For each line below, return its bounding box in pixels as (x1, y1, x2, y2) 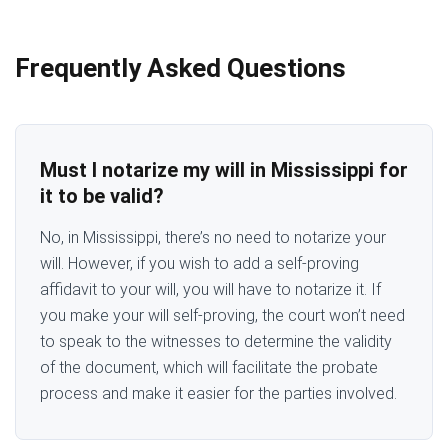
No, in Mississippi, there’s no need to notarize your (40, 227, 386, 247)
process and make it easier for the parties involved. (40, 383, 397, 403)
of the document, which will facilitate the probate (40, 357, 378, 377)
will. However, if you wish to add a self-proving (40, 253, 359, 273)
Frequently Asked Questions (15, 52, 346, 83)
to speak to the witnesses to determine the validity (40, 331, 392, 351)
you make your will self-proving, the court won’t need (40, 305, 405, 325)
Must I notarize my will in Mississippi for (40, 157, 408, 182)
